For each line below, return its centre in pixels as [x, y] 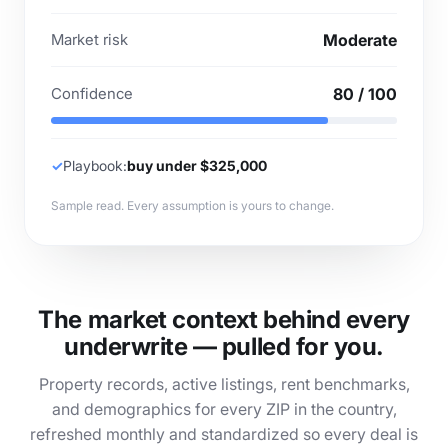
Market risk [89, 39]
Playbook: [95, 165]
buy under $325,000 [197, 165]
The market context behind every [224, 319]
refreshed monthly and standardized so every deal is [224, 434]
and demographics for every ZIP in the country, [224, 409]
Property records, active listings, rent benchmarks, [224, 384]
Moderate [360, 40]
